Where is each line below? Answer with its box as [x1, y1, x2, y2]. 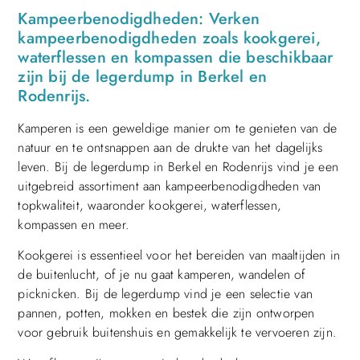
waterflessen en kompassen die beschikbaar [18, 45, 333, 69]
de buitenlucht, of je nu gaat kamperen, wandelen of [18, 265, 306, 284]
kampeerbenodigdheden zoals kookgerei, [18, 26, 321, 50]
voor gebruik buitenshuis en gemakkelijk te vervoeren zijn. [18, 323, 337, 342]
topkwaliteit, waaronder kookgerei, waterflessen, [18, 195, 281, 215]
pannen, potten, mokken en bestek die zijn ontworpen [18, 304, 315, 323]
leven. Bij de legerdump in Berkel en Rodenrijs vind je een [18, 157, 338, 176]
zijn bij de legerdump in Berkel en [18, 64, 268, 88]
